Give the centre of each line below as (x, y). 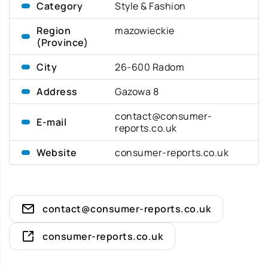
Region (54, 31)
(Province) (62, 42)
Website (57, 153)
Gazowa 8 (137, 92)
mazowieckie (145, 31)
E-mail (51, 122)
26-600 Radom (150, 67)
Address (57, 92)
